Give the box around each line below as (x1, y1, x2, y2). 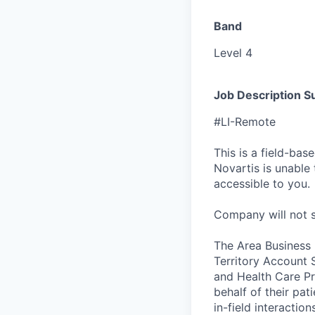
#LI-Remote (214, 114, 276, 129)
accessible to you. (214, 176, 310, 191)
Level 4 (214, 45, 252, 60)
